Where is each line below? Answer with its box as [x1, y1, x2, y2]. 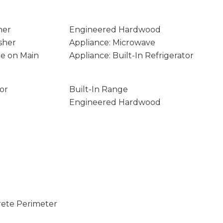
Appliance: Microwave [69, 38, 155, 47]
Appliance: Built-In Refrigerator [69, 51, 194, 60]
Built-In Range [69, 85, 128, 94]
